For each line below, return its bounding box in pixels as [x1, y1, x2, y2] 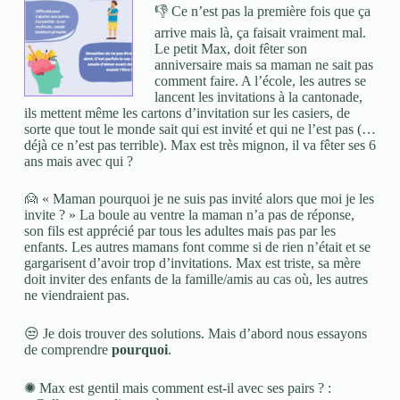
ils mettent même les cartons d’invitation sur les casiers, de [23, 105, 350, 121]
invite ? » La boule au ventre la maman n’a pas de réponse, [23, 207, 354, 222]
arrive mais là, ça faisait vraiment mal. [154, 25, 366, 40]
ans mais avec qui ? [23, 154, 133, 169]
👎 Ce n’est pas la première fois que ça [154, 4, 371, 19]
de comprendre [23, 342, 112, 357]
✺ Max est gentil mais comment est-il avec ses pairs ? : [23, 380, 331, 396]
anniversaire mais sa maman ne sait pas [154, 57, 373, 72]
